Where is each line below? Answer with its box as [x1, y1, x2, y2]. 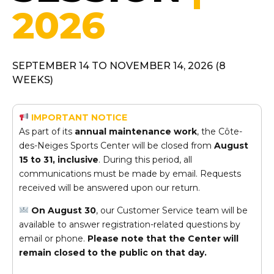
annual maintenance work [75, 126, 197, 137]
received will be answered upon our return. [19, 182, 200, 193]
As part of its [19, 126, 75, 137]
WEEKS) [12, 74, 53, 86]
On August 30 [31, 205, 96, 216]
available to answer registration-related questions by [19, 219, 240, 230]
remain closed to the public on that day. [19, 247, 207, 258]
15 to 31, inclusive [19, 154, 98, 165]
